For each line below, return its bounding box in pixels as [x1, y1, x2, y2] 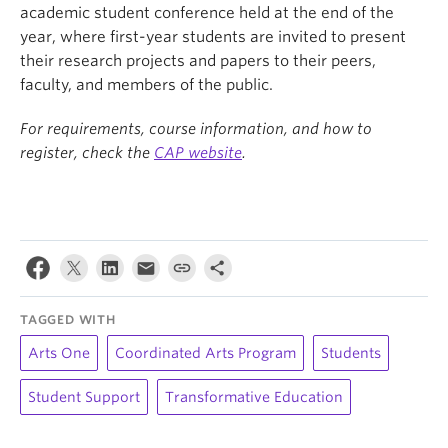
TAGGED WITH [20, 312, 116, 327]
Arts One [28, 345, 90, 361]
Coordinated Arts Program [115, 345, 296, 361]
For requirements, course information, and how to [20, 120, 372, 138]
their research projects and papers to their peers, [20, 52, 376, 70]
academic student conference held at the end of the [20, 4, 394, 22]
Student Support [28, 389, 140, 405]
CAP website [154, 144, 242, 162]
